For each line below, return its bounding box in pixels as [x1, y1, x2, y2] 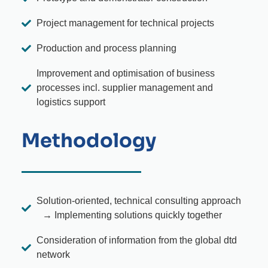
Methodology [22, 129, 156, 153]
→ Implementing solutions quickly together [36, 210, 222, 221]
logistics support [36, 97, 105, 108]
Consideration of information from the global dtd [36, 235, 237, 246]
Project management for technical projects [36, 18, 214, 29]
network [36, 249, 70, 260]
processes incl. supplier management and [36, 83, 213, 93]
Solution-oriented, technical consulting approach [36, 196, 241, 206]
